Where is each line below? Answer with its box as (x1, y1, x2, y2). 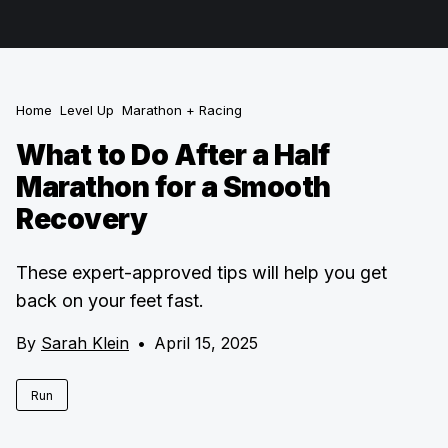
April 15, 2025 (154, 333, 258, 353)
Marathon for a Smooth (16, 170, 331, 204)
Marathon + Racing (122, 102, 242, 118)
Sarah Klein (41, 333, 129, 353)
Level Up (60, 102, 114, 118)
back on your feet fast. (16, 290, 204, 311)
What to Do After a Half (16, 138, 330, 172)
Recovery (16, 202, 147, 236)
